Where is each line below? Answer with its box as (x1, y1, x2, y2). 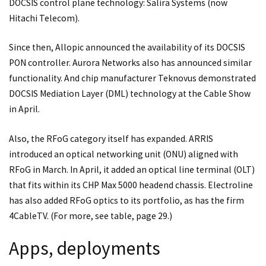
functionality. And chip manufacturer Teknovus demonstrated (9, 72, 256, 84)
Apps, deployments (9, 236, 160, 261)
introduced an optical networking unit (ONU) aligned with (9, 148, 238, 160)
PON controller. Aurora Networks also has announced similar (9, 57, 252, 69)
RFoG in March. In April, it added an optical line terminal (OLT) (9, 163, 255, 175)
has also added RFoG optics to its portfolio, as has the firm (9, 194, 244, 206)
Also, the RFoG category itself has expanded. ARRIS (9, 132, 213, 144)
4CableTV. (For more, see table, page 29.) (9, 210, 172, 221)
